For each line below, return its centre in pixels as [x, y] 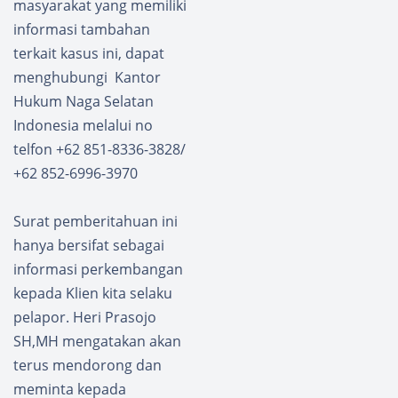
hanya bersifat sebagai [89, 246]
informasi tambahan [82, 30]
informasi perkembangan [98, 270]
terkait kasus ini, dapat [89, 54]
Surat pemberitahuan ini [96, 222]
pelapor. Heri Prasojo [85, 318]
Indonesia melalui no [83, 126]
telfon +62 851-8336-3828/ [99, 150]
